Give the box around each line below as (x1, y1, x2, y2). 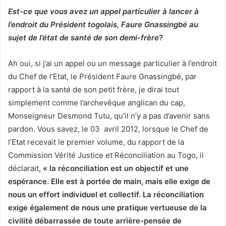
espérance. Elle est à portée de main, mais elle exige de (8, 176, 210, 186)
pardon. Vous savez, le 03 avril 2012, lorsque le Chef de (8, 124, 208, 134)
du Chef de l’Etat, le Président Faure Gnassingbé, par (8, 71, 197, 81)
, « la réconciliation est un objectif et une (39, 163, 189, 173)
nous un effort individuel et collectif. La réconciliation (8, 189, 204, 199)
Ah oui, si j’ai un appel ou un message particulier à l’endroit (8, 58, 217, 68)
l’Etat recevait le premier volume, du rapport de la (8, 137, 184, 147)
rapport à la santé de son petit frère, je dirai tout (8, 84, 179, 94)
